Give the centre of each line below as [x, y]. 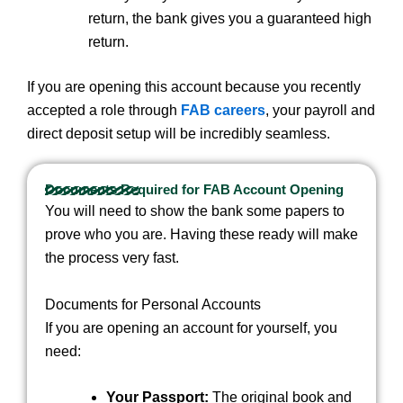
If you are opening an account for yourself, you [191, 327]
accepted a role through [104, 111]
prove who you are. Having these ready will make [201, 235]
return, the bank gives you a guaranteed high [230, 19]
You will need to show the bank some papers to [195, 211]
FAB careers [223, 111]
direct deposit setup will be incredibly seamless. [179, 134]
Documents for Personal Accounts [153, 304]
